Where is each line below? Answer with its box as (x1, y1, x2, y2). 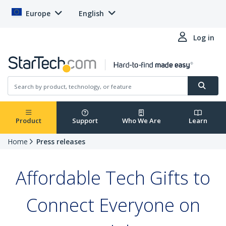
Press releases (36, 137, 85, 147)
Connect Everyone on (26, 193, 200, 218)
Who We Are (122, 116, 161, 126)
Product (15, 116, 41, 126)
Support (72, 116, 98, 126)
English (79, 9, 104, 18)
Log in (193, 33, 214, 42)
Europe (26, 9, 50, 18)
